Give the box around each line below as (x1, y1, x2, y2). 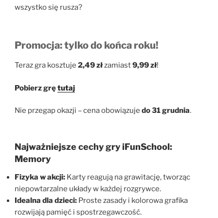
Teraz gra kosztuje (15, 61, 78, 70)
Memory (15, 153, 51, 164)
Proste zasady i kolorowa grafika (77, 196, 188, 205)
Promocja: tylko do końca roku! (15, 39, 158, 52)
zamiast (103, 61, 132, 70)
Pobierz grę (15, 83, 57, 92)
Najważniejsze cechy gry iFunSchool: (15, 141, 172, 152)
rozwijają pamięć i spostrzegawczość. (15, 208, 142, 217)
